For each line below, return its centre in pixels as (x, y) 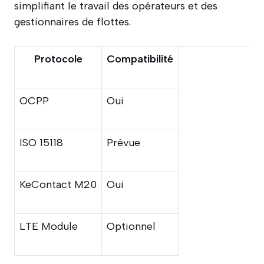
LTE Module (49, 226)
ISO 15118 (41, 142)
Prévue (123, 142)
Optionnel (131, 226)
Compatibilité (140, 59)
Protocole (58, 59)
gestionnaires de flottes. (72, 22)
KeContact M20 (58, 184)
